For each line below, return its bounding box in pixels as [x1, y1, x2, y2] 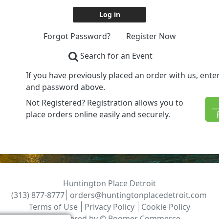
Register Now [126, 31, 176, 42]
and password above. [26, 82, 105, 93]
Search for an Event [80, 50, 153, 62]
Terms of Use [29, 201, 78, 212]
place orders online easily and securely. [26, 109, 170, 120]
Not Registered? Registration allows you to [26, 97, 183, 109]
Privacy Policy [85, 201, 134, 212]
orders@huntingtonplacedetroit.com [69, 189, 207, 200]
